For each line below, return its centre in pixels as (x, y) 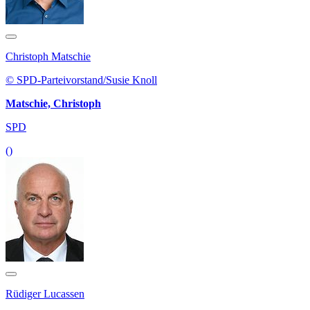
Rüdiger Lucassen (45, 294)
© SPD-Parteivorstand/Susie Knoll (81, 80)
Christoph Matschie (48, 57)
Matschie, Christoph (53, 104)
